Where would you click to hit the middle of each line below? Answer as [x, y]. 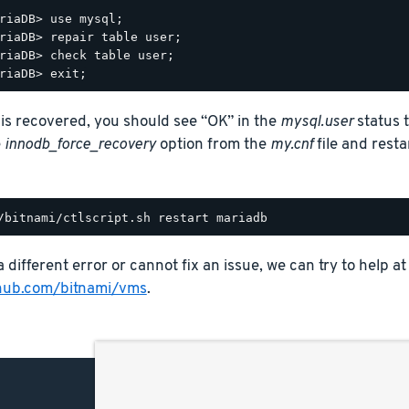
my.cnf [291, 145]
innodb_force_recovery [80, 145]
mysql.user [316, 122]
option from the [213, 145]
